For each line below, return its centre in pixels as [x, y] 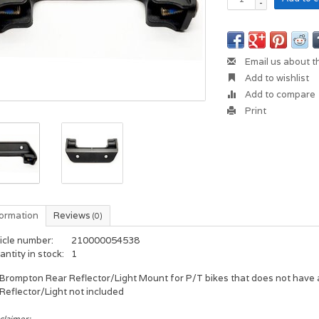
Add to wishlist [276, 78]
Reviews [73, 216]
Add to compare [279, 94]
